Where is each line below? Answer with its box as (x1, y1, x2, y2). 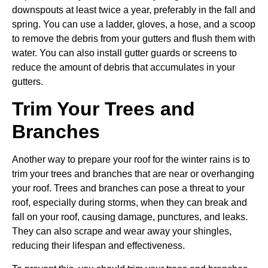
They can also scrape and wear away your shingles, (12, 226, 232, 237)
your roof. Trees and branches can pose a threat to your (12, 183, 245, 194)
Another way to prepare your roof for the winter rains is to (12, 154, 250, 165)
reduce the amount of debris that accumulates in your (12, 62, 235, 72)
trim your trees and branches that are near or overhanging (12, 169, 254, 179)
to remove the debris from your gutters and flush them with (12, 33, 255, 44)
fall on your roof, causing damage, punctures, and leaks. (12, 212, 248, 223)
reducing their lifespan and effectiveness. (12, 240, 185, 251)
